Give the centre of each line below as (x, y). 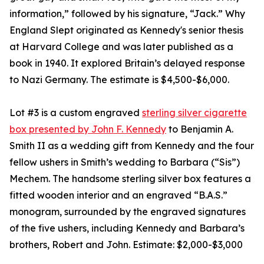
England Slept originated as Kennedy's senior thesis (126, 30)
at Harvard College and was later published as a (121, 46)
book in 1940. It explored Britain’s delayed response (127, 63)
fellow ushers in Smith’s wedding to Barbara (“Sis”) (125, 162)
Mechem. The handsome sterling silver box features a (130, 178)
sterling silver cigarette (194, 112)
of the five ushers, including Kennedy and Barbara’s (127, 228)
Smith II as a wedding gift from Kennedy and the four (132, 145)
